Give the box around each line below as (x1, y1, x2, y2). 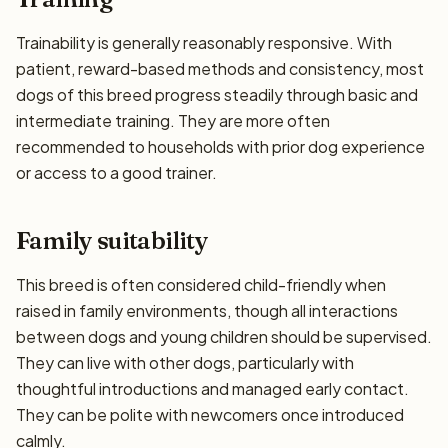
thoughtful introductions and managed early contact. (16, 377, 409, 399)
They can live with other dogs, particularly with (16, 351, 354, 373)
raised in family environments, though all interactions (16, 299, 398, 321)
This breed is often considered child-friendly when (16, 273, 386, 295)
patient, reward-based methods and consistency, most (16, 57, 424, 79)
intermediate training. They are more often (16, 109, 330, 131)
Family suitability (16, 225, 209, 255)
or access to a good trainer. (16, 161, 217, 183)
